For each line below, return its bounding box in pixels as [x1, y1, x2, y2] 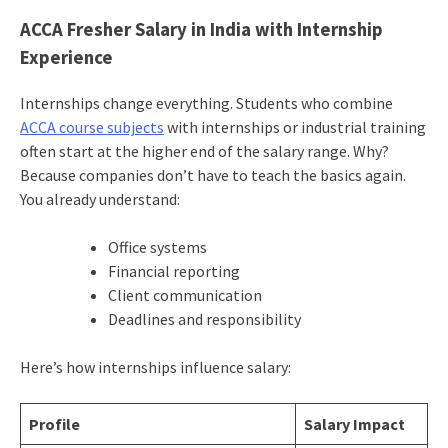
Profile [28, 414, 80, 435]
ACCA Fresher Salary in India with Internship [19, 18, 383, 42]
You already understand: [19, 189, 180, 210]
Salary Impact [303, 414, 405, 435]
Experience [19, 46, 113, 70]
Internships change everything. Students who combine [19, 93, 393, 114]
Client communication [107, 285, 262, 306]
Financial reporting [107, 261, 240, 282]
